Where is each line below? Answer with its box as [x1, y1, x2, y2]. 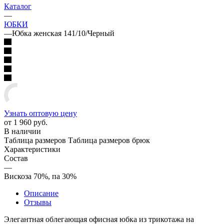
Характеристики [4, 144, 60, 153]
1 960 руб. [13, 117, 47, 126]
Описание [24, 188, 58, 197]
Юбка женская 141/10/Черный [12, 28, 114, 37]
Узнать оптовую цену [4, 108, 77, 117]
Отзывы [24, 197, 51, 206]
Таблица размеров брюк [68, 135, 150, 144]
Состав [4, 153, 28, 162]
